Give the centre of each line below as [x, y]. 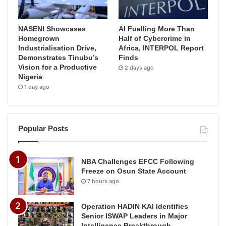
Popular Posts [43, 128]
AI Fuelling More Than [157, 29]
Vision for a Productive [58, 67]
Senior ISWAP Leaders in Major [134, 216]
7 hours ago [103, 181]
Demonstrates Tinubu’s [58, 57]
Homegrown [39, 38]
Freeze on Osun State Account [134, 171]
